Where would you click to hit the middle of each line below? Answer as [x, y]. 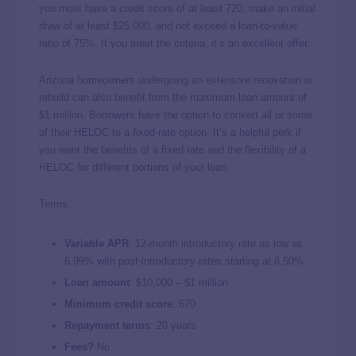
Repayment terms [107, 326]
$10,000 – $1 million [182, 282]
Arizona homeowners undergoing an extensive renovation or [176, 79]
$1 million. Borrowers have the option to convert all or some [176, 114]
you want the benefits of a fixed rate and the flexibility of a [172, 149]
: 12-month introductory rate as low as [216, 243]
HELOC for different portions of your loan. [136, 167]
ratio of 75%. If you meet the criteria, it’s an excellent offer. [174, 43]
